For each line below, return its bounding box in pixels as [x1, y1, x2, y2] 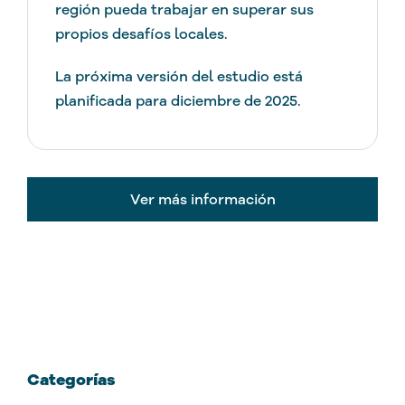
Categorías [27, 369, 115, 391]
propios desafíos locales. [54, 24, 228, 43]
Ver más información [129, 190, 276, 209]
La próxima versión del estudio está [54, 67, 303, 86]
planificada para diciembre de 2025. [54, 91, 301, 110]
